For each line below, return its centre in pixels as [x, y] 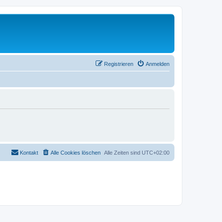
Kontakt [29, 152]
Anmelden [158, 64]
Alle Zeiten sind [123, 152]
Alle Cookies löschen [76, 152]
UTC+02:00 [156, 152]
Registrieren [119, 64]
